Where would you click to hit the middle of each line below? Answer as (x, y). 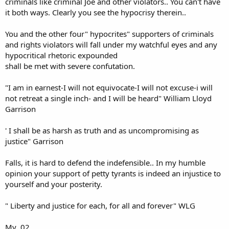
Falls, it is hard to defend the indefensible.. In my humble (105, 163)
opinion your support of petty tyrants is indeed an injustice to (113, 173)
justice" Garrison (34, 141)
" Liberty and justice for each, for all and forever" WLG (100, 205)
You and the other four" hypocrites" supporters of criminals (109, 34)
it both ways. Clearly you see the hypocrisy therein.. (96, 12)
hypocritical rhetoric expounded (61, 55)
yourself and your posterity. (54, 184)
